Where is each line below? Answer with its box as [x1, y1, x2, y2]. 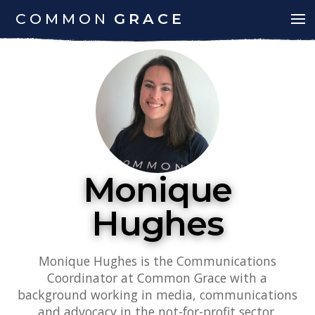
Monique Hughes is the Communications [38, 252, 276, 270]
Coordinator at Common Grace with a [47, 269, 268, 287]
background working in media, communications [17, 286, 297, 304]
